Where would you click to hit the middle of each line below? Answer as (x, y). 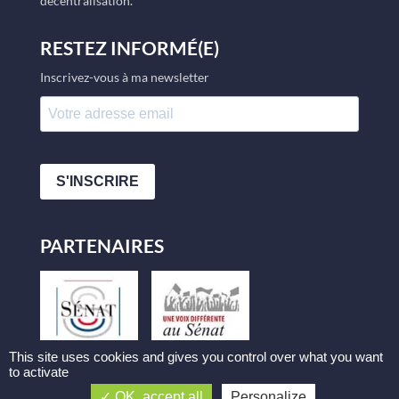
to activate (39, 372)
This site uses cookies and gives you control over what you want (196, 357)
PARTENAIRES (102, 245)
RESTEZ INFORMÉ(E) (129, 47)
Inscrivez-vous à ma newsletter (124, 77)
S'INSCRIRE (97, 182)
